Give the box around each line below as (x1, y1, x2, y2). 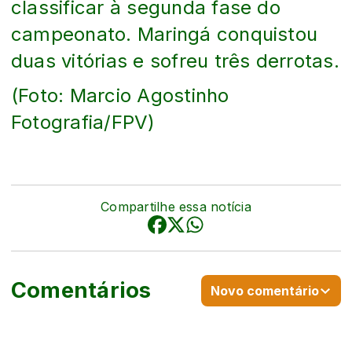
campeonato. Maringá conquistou (11, 22, 318, 46)
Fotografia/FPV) (11, 110, 156, 134)
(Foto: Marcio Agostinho (11, 83, 229, 107)
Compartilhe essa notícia (101, 198, 251, 214)
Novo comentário (211, 282, 319, 299)
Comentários (11, 277, 152, 304)
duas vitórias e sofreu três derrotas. (11, 49, 339, 72)
